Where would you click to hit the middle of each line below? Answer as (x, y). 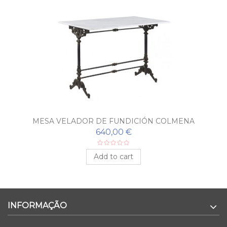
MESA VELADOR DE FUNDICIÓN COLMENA (113, 121)
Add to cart (113, 156)
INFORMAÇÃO (37, 205)
